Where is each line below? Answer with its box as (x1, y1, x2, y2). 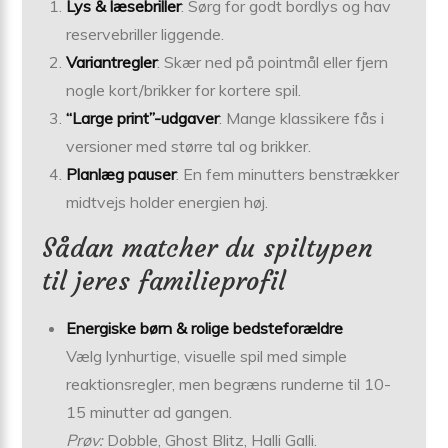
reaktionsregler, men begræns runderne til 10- (66, 373, 392, 394)
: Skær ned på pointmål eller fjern (157, 51, 389, 72)
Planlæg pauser (66, 163, 177, 184)
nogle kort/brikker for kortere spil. (66, 79, 302, 100)
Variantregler (66, 51, 158, 72)
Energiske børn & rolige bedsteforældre (66, 317, 344, 338)
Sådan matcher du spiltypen (42, 231, 374, 264)
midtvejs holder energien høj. (66, 191, 269, 212)
